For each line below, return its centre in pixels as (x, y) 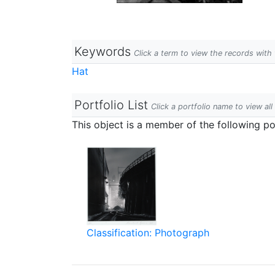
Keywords (103, 52)
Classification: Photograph (148, 233)
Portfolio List (111, 105)
